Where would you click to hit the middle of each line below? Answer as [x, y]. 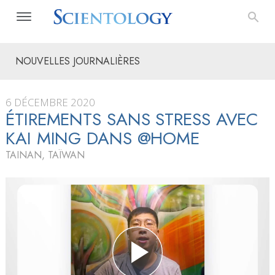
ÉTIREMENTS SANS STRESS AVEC [132, 119]
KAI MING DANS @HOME [103, 138]
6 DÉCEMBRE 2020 [50, 102]
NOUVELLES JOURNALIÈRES [78, 61]
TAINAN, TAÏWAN [45, 155]
